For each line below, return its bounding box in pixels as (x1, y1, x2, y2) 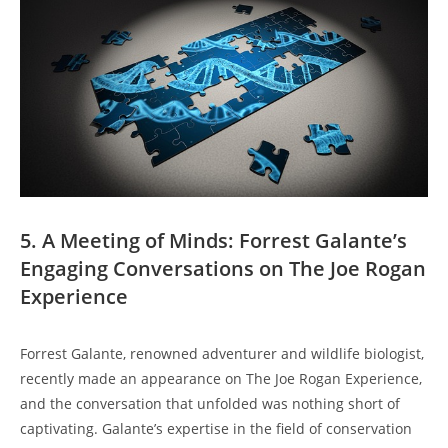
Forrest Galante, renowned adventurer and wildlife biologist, (20, 344, 424, 364)
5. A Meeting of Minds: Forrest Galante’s (20, 227, 407, 255)
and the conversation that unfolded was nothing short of (20, 394, 400, 414)
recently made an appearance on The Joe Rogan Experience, (20, 369, 422, 389)
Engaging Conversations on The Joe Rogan (20, 255, 426, 283)
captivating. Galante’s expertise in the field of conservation (20, 419, 412, 439)
